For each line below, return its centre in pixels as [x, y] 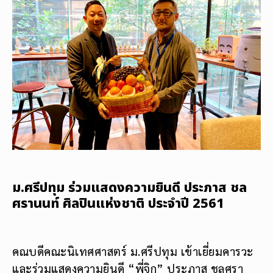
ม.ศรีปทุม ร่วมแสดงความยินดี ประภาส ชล [129, 188]
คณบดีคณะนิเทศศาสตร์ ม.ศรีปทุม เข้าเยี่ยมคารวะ [133, 251]
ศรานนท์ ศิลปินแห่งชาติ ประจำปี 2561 [118, 204]
